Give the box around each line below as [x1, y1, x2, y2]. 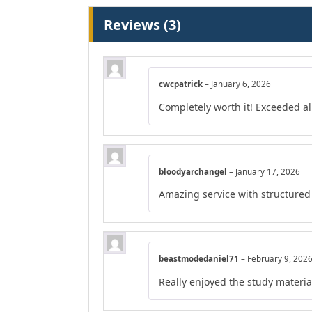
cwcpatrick [159, 79, 205, 90]
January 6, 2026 [211, 79, 271, 90]
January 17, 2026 [235, 166, 300, 177]
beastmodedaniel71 [159, 253, 241, 265]
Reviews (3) [104, 15, 181, 35]
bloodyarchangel [159, 166, 229, 177]
